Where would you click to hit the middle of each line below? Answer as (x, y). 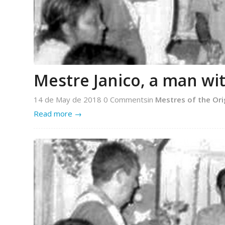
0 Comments (126, 100)
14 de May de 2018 (69, 100)
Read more (53, 114)
